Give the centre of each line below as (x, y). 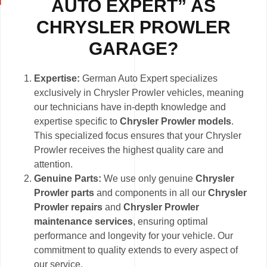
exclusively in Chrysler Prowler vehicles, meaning (139, 93)
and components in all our (151, 193)
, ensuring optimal (171, 222)
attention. (54, 164)
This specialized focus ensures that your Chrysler (138, 136)
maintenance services (84, 222)
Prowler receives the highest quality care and (129, 150)
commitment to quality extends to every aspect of (136, 250)
